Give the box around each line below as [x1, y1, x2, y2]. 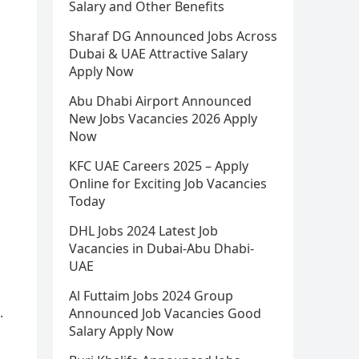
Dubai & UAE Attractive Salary [69, 45, 248, 63]
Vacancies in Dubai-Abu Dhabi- [69, 240, 254, 257]
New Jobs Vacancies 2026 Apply [69, 110, 257, 127]
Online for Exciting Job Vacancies [69, 175, 267, 192]
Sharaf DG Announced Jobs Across [69, 27, 277, 45]
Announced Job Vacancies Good [69, 305, 261, 322]
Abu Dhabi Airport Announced [69, 92, 252, 110]
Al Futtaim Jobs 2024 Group [69, 287, 233, 305]
